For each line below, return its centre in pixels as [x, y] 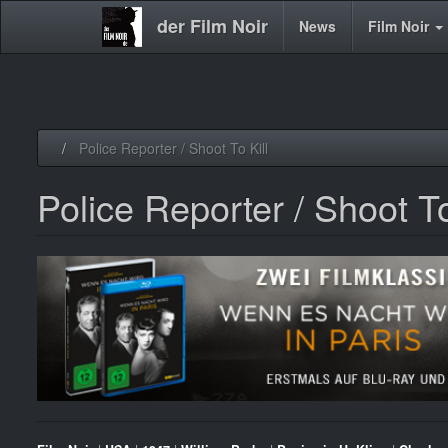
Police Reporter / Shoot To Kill [171, 148]
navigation [171, 70]
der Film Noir [212, 26]
